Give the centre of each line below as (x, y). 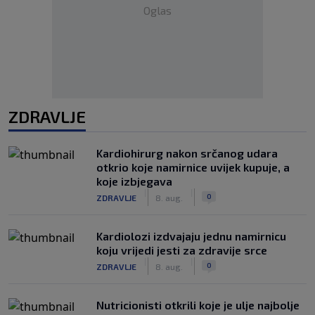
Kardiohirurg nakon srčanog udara (187, 153)
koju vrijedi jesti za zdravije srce (182, 250)
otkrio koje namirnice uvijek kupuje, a (193, 167)
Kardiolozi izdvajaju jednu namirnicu (191, 236)
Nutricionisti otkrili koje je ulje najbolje (198, 305)
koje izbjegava (134, 181)
